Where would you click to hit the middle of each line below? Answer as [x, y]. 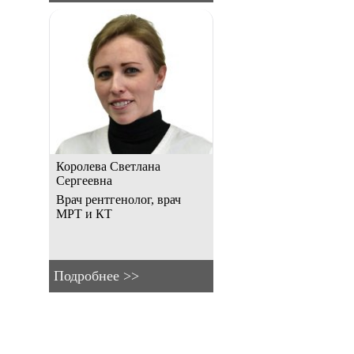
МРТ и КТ [84, 214]
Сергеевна [84, 181]
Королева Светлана [108, 167]
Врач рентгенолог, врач [119, 200]
